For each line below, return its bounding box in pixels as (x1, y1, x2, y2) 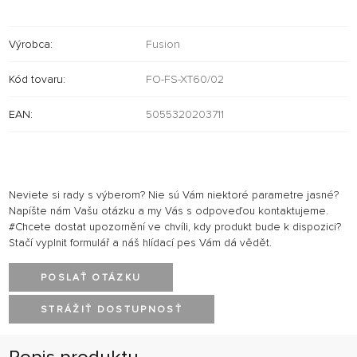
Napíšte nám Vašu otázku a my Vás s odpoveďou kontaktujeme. (9, 204, 328, 218)
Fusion (146, 37, 180, 51)
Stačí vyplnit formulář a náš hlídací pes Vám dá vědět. (9, 236, 272, 249)
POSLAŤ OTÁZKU (41, 272, 142, 284)
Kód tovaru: (9, 72, 65, 86)
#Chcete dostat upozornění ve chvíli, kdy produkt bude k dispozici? (9, 220, 341, 233)
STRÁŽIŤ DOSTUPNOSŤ (41, 304, 182, 316)
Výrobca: (9, 37, 53, 51)
